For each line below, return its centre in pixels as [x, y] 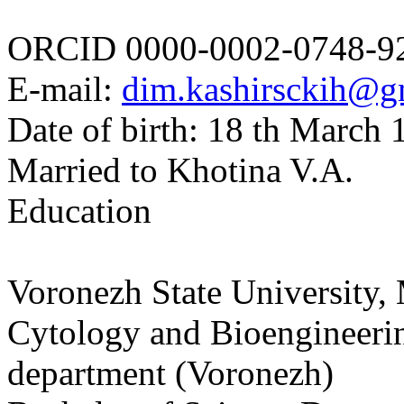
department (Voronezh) [170, 372]
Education [79, 210]
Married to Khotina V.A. [185, 170]
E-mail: [64, 88]
